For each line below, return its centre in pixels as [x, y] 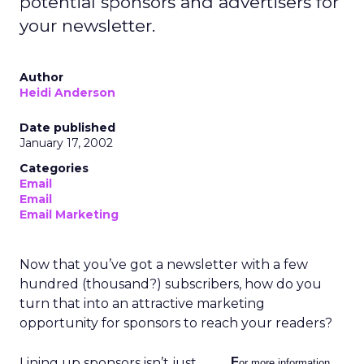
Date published [67, 128]
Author [41, 77]
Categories [54, 168]
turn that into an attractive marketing [142, 303]
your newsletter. [87, 26]
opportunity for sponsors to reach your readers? [176, 323]
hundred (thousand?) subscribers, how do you [171, 284]
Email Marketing [69, 214]
